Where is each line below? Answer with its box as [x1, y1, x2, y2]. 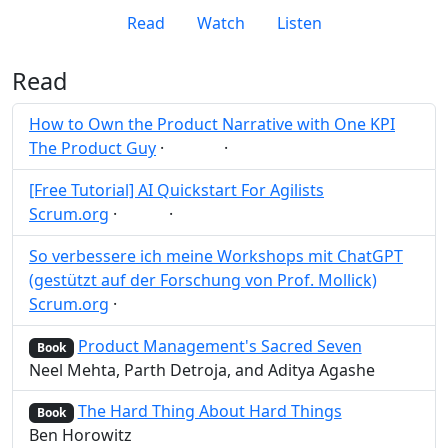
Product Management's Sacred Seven [77, 334, 362, 357]
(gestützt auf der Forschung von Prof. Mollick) [29, 268, 377, 291]
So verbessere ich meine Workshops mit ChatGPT [29, 244, 403, 267]
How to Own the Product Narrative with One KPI [29, 113, 395, 135]
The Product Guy [29, 137, 156, 159]
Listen [276, 12, 322, 34]
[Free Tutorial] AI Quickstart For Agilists [29, 178, 324, 201]
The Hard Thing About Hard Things [77, 399, 342, 422]
